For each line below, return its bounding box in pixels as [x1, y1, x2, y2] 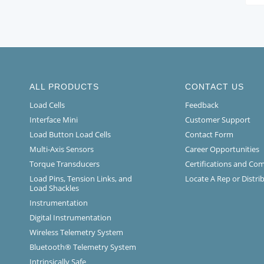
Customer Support [184, 114, 250, 126]
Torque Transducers [29, 159, 100, 170]
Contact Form [184, 129, 233, 140]
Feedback [184, 100, 219, 111]
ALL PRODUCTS [29, 82, 99, 92]
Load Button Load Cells [29, 129, 111, 140]
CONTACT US [184, 82, 244, 92]
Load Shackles [29, 183, 79, 194]
